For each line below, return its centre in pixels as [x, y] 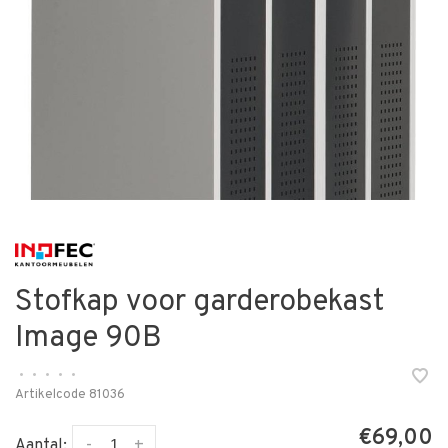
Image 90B [88, 338]
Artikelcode [50, 395]
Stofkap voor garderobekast [199, 302]
